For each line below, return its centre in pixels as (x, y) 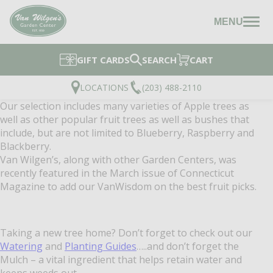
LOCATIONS (105, 87)
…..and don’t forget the (188, 246)
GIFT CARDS (103, 59)
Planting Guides (101, 246)
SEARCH (159, 59)
